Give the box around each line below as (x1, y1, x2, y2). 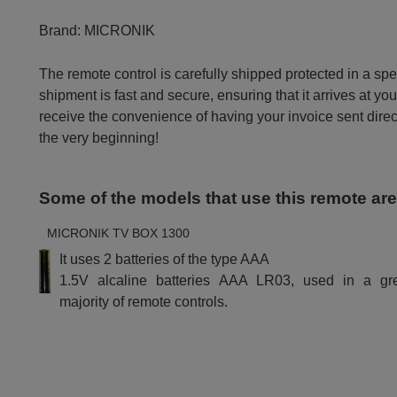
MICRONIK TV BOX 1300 (47, 225, 191, 240)
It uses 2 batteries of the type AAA (59, 251, 270, 267)
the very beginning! (39, 130, 160, 146)
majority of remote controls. (59, 293, 229, 309)
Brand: (39, 23, 82, 39)
